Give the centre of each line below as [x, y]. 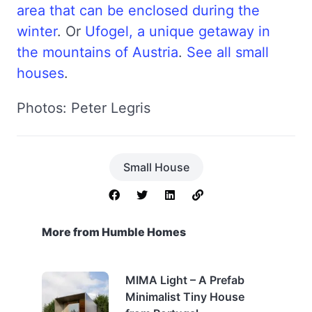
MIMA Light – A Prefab [185, 280]
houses [40, 73]
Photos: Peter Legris [84, 108]
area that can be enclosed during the [138, 10]
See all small [228, 52]
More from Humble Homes [114, 232]
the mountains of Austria [97, 52]
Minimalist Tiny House [185, 296]
